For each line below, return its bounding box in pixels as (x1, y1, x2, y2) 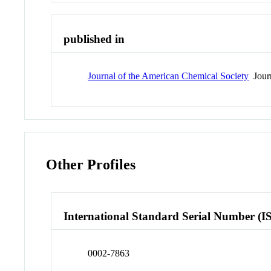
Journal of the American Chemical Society (88, 70, 249, 81)
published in (64, 33, 125, 46)
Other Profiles (46, 156, 136, 172)
